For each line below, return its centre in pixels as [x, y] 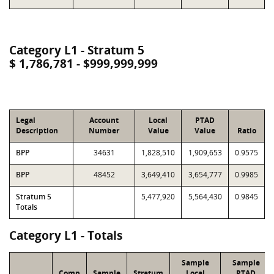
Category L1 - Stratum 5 [77, 50]
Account [104, 120]
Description [37, 131]
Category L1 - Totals [66, 235]
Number [104, 131]
